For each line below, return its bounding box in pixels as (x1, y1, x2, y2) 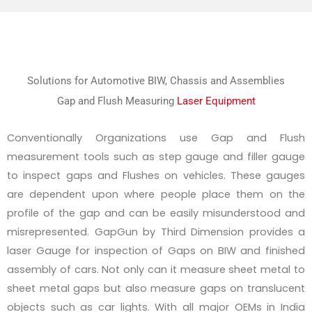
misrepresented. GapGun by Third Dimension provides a (7, 225, 305, 240)
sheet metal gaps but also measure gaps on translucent (7, 281, 305, 296)
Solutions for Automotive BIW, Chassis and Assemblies (27, 75, 285, 88)
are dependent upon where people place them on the (7, 187, 305, 202)
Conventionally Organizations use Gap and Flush (7, 131, 305, 146)
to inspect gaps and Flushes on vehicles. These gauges (7, 169, 305, 183)
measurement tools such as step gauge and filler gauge (7, 150, 305, 164)
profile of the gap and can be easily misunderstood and (7, 206, 305, 221)
